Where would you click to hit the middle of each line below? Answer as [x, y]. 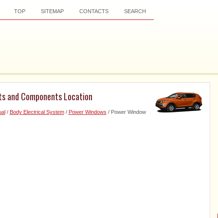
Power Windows [87, 112]
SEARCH [135, 11]
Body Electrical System [37, 112]
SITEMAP [52, 11]
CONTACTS [94, 11]
